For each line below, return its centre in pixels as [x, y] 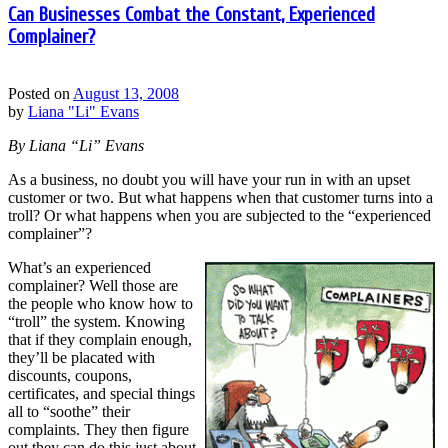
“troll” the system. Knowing [96, 321]
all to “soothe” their [69, 411]
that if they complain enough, [100, 339]
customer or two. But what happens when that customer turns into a [220, 197]
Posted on [40, 93]
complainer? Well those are [93, 285]
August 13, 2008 [126, 93]
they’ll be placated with [81, 357]
